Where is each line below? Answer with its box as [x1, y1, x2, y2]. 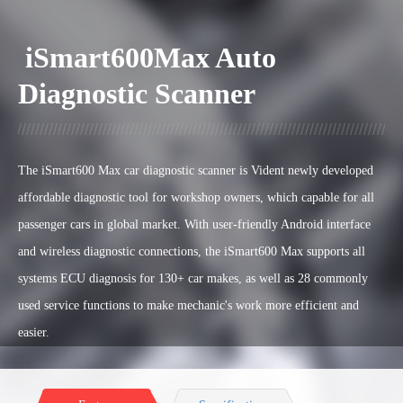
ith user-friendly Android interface [195, 218, 371, 231]
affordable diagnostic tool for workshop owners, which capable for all [18, 191, 374, 204]
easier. [18, 326, 49, 339]
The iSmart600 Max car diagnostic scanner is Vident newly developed [18, 164, 373, 177]
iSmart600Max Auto [18, 41, 276, 74]
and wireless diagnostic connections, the [18, 245, 220, 258]
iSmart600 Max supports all [220, 245, 365, 258]
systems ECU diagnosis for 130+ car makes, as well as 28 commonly [18, 272, 368, 285]
